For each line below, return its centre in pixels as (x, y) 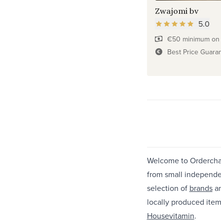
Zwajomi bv (176, 11)
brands (201, 188)
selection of (168, 188)
